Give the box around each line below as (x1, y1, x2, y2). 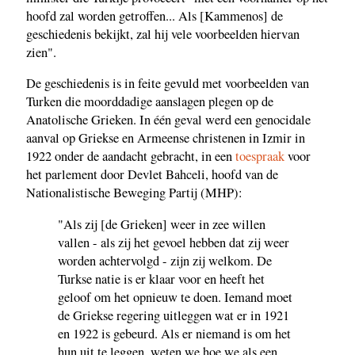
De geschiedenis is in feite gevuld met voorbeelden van (26, 74, 309, 93)
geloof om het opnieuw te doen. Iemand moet (58, 288, 292, 306)
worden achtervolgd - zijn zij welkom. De (58, 251, 272, 269)
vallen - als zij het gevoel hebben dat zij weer (58, 233, 289, 251)
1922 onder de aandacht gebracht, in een (26, 147, 235, 166)
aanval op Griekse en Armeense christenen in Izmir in (26, 129, 305, 147)
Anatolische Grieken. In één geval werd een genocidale (26, 111, 311, 129)
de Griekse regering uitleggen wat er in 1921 (58, 306, 289, 324)
